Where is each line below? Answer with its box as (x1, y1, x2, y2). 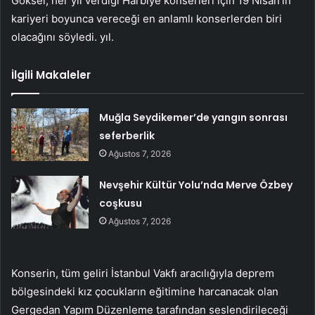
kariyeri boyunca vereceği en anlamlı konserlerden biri (11, 11, 282, 25)
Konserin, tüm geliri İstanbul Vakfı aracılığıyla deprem (11, 266, 274, 280)
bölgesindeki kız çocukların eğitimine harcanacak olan (11, 284, 278, 298)
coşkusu (99, 195, 143, 210)
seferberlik (99, 128, 155, 143)
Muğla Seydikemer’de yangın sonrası (99, 110, 288, 124)
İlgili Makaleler (11, 67, 91, 82)
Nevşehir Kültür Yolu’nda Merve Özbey (99, 177, 293, 192)
